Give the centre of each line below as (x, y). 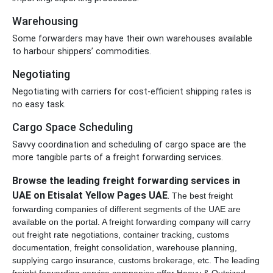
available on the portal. (57, 222)
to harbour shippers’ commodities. (82, 51)
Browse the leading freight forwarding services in (126, 181)
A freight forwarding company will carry (176, 222)
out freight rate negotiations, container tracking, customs (121, 235)
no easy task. (39, 105)
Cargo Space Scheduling (73, 127)
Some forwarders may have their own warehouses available (132, 39)
